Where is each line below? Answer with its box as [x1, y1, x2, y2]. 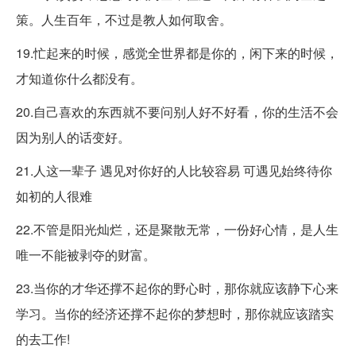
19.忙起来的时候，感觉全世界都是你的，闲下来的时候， [16, 44, 339, 63]
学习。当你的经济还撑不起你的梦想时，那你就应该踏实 [16, 304, 334, 323]
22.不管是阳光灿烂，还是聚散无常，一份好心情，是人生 [16, 220, 339, 239]
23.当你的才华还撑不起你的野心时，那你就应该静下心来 [16, 279, 339, 298]
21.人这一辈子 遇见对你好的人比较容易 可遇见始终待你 [16, 161, 332, 180]
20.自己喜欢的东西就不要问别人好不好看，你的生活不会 [16, 103, 339, 122]
